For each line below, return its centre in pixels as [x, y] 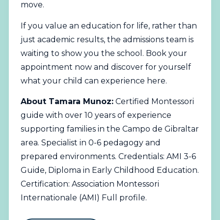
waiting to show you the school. [83, 53]
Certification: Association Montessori [90, 184]
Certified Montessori [153, 101]
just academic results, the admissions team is [107, 39]
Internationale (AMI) [61, 197]
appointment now [56, 67]
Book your [166, 53]
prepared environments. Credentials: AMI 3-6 [108, 156]
